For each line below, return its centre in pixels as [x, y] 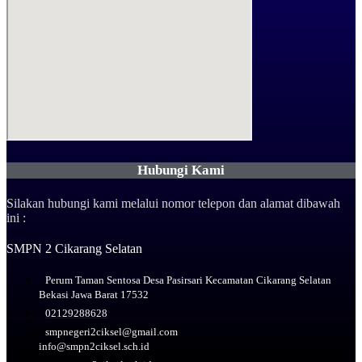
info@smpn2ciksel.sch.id [94, 347]
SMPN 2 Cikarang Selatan [74, 249]
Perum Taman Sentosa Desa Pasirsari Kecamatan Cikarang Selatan [188, 280]
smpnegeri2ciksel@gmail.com [112, 332]
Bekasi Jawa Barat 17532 [94, 295]
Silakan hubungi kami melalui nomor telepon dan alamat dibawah [173, 204]
